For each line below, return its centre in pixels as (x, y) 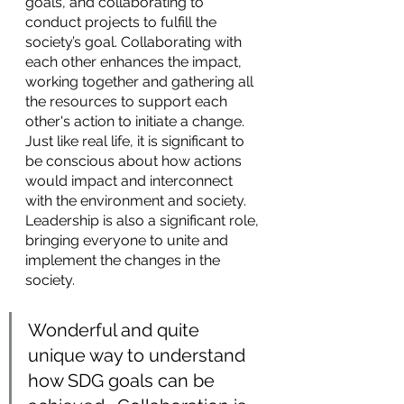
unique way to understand (139, 355)
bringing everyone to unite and (129, 240)
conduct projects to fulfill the (123, 22)
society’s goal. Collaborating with (135, 42)
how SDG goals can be (124, 381)
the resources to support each (128, 101)
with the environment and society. (138, 201)
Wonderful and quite (116, 330)
